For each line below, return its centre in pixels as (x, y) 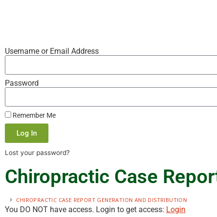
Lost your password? (37, 153)
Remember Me (33, 115)
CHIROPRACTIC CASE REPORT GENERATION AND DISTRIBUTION (102, 200)
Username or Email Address (52, 51)
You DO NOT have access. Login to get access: (85, 209)
